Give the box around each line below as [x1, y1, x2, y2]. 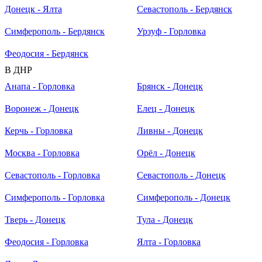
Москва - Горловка [5, 148, 80, 158]
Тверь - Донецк [5, 215, 65, 225]
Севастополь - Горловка [5, 170, 100, 181]
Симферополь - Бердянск [5, 26, 105, 37]
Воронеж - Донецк [5, 104, 79, 114]
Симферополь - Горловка [5, 192, 105, 203]
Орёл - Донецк [137, 148, 195, 158]
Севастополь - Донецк [137, 170, 226, 181]
